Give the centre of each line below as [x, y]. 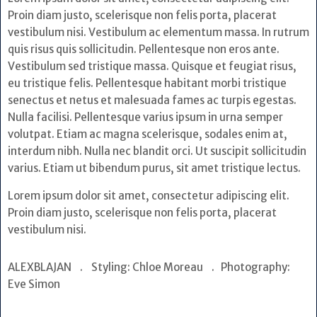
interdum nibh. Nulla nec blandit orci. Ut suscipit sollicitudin [157, 151]
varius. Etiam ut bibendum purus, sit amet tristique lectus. [154, 168]
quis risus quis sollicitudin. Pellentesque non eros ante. [144, 49]
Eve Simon [51, 284]
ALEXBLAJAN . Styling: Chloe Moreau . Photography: [149, 267]
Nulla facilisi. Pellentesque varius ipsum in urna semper [145, 117]
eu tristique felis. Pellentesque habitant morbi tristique [147, 83]
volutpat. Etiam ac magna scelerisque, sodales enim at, [148, 134]
